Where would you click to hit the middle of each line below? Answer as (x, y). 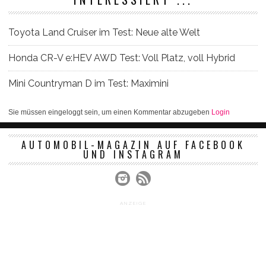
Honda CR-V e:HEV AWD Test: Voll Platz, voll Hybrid (123, 58)
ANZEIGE (133, 203)
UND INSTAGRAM (133, 154)
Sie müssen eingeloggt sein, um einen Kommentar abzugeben (110, 112)
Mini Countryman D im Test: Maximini (88, 83)
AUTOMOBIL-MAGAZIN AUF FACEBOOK (133, 145)
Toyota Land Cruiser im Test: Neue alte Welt (104, 32)
